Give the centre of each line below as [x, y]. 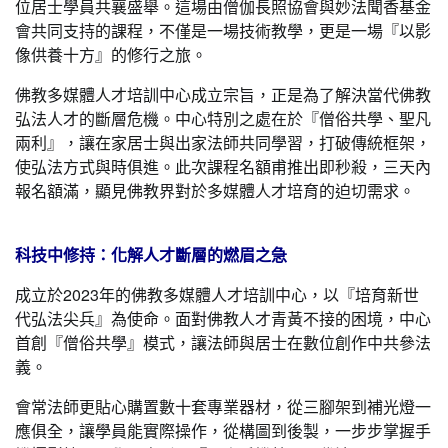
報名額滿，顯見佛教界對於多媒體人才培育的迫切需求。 [215, 190]
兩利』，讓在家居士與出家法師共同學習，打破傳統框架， [223, 142]
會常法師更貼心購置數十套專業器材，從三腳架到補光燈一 [223, 406]
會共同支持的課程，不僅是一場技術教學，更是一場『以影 [223, 30]
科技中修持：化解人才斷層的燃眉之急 [151, 254]
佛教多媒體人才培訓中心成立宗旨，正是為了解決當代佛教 [223, 94]
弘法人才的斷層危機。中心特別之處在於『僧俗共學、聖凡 [223, 118]
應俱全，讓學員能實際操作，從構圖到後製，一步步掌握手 [223, 430]
